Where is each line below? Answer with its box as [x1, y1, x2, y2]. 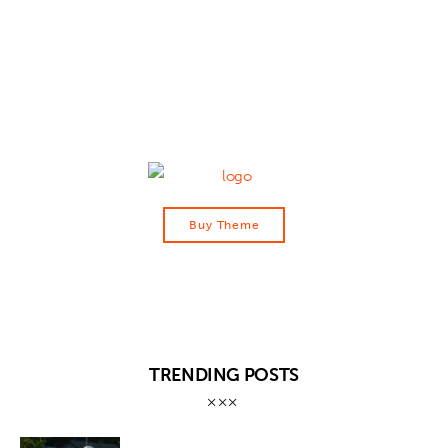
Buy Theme [188, 217, 261, 232]
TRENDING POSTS [149, 364, 299, 387]
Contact [84, 39, 152, 62]
